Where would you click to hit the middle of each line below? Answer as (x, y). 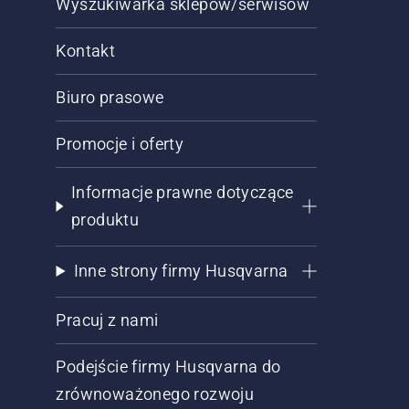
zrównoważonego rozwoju (155, 394)
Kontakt (86, 51)
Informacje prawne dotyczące (183, 192)
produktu (105, 220)
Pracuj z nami (107, 320)
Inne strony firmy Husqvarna (181, 271)
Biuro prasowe (110, 97)
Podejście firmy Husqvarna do (168, 367)
